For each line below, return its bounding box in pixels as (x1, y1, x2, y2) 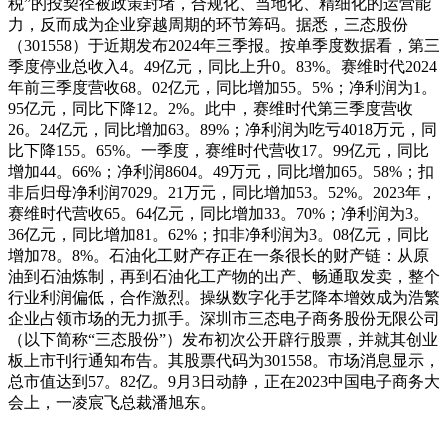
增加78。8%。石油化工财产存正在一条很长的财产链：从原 (8, 246, 429, 264)
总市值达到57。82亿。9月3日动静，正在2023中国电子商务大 (8, 372, 440, 390)
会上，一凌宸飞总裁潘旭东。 (8, 393, 216, 411)
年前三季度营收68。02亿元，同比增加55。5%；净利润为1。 (8, 78, 437, 96)
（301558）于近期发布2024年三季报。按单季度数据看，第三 (8, 36, 440, 54)
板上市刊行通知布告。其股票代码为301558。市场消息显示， (8, 351, 440, 369)
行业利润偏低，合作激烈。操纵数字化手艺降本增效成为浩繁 (8, 288, 440, 306)
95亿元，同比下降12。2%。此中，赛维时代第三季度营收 (8, 99, 413, 117)
